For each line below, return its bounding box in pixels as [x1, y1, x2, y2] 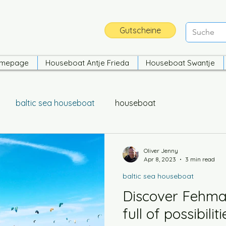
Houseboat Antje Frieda [45, 58, 129, 68]
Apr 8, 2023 [144, 155, 176, 163]
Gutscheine [120, 25, 161, 35]
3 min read [185, 155, 215, 163]
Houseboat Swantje [146, 58, 215, 68]
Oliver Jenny [144, 147, 178, 154]
